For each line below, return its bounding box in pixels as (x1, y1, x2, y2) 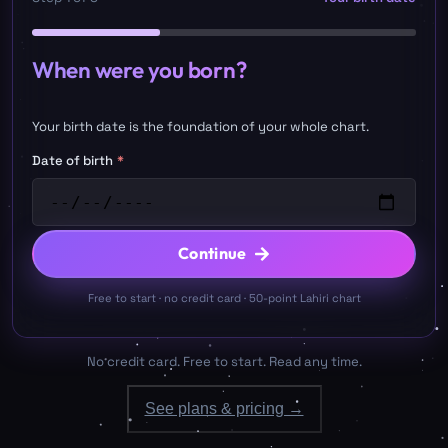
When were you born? (31, 54, 247, 84)
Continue (177, 243, 247, 264)
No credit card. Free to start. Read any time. (86, 353, 362, 371)
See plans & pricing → (144, 400, 304, 418)
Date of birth (31, 151, 113, 169)
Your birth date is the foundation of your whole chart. (31, 117, 369, 135)
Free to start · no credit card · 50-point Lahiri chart (87, 291, 361, 306)
